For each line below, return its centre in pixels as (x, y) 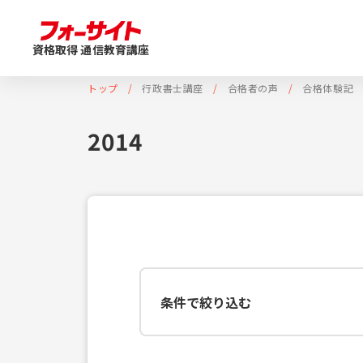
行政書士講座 (173, 88)
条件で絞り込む (206, 302)
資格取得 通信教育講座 (91, 49)
